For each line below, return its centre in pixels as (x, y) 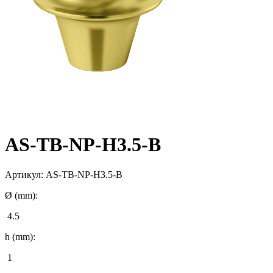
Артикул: (25, 174)
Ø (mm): (21, 195)
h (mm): (20, 236)
